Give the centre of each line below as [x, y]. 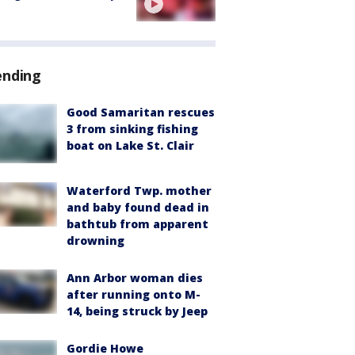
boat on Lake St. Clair [130, 146]
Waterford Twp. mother [139, 191]
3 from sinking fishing [132, 129]
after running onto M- [134, 295]
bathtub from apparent [137, 224]
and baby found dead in [138, 208]
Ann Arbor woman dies [135, 278]
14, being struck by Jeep [137, 311]
